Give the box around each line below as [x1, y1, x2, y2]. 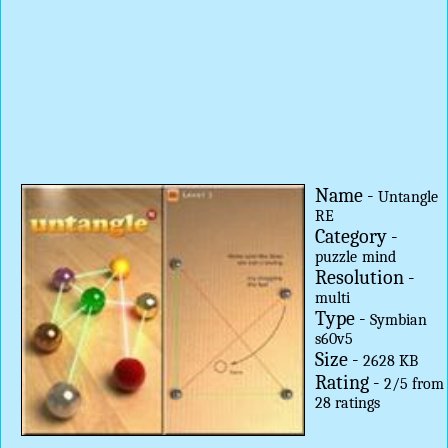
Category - [314, 225, 398, 248]
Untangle [377, 188, 438, 206]
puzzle [314, 248, 357, 266]
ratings [330, 394, 380, 412]
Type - [314, 307, 370, 330]
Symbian [369, 311, 427, 329]
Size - [314, 348, 363, 371]
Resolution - [314, 266, 415, 289]
